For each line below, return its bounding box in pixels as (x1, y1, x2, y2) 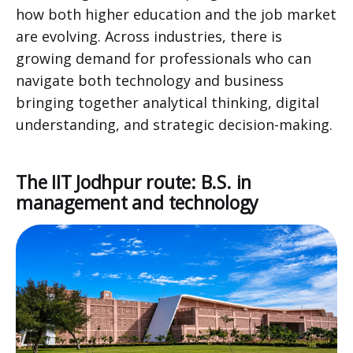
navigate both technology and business (16, 70, 284, 90)
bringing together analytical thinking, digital (16, 92, 319, 112)
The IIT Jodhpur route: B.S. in (16, 169, 252, 195)
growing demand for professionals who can (16, 48, 311, 68)
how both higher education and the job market (16, 4, 336, 24)
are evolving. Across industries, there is (16, 26, 282, 46)
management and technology (16, 189, 259, 215)
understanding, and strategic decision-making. (16, 114, 336, 134)
